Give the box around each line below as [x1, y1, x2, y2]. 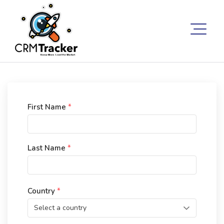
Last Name [27, 143, 67, 153]
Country [27, 186, 57, 196]
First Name [27, 102, 68, 112]
